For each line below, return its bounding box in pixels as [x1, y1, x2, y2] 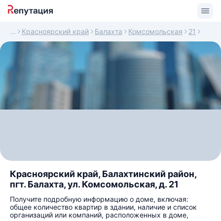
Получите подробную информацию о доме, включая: [10, 195, 188, 203]
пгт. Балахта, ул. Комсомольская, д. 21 [10, 179, 179, 189]
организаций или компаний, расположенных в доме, [10, 211, 188, 219]
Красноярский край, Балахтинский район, [10, 169, 196, 179]
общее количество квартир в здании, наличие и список [10, 203, 197, 211]
